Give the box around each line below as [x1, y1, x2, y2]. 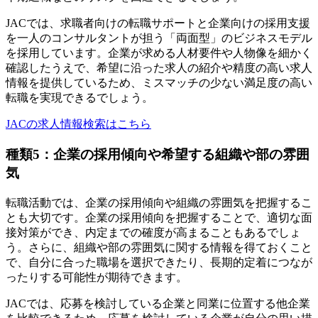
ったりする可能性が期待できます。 [6, 270, 187, 283]
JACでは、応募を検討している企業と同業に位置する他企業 [6, 297, 310, 309]
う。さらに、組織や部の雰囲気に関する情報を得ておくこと [6, 241, 312, 253]
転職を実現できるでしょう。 [6, 92, 153, 104]
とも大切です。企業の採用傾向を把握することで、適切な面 [6, 211, 312, 224]
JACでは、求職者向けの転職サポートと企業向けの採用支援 [6, 17, 310, 30]
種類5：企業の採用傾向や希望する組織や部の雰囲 [6, 146, 309, 162]
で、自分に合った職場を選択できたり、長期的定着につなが [6, 256, 312, 268]
